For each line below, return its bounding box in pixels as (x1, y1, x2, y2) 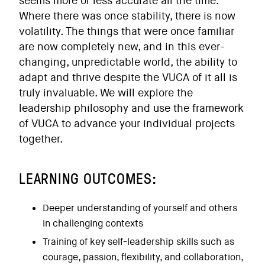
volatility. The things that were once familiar (19, 24, 234, 38)
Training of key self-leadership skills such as (43, 235, 234, 248)
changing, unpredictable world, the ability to (19, 55, 237, 69)
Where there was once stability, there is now (19, 9, 235, 23)
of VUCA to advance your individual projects (19, 117, 235, 131)
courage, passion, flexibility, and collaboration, (43, 251, 243, 263)
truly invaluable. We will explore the (19, 86, 193, 100)
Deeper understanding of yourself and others (43, 202, 237, 214)
